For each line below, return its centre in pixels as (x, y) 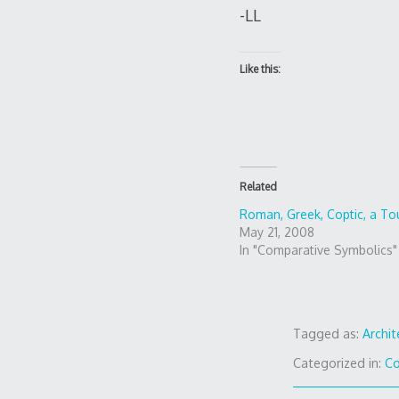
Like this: (260, 69)
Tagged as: (328, 334)
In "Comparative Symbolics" (318, 250)
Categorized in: (339, 363)
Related (258, 187)
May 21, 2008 (277, 232)
